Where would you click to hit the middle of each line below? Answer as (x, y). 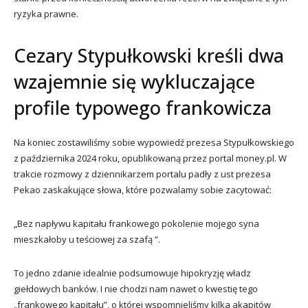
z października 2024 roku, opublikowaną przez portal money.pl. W (150, 158)
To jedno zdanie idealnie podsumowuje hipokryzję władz (132, 273)
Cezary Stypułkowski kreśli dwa (149, 55)
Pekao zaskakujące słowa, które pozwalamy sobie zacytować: (143, 189)
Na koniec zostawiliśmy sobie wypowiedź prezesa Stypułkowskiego (154, 142)
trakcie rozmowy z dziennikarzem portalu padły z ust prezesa (142, 174)
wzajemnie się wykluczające (134, 81)
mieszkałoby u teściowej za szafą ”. (87, 239)
